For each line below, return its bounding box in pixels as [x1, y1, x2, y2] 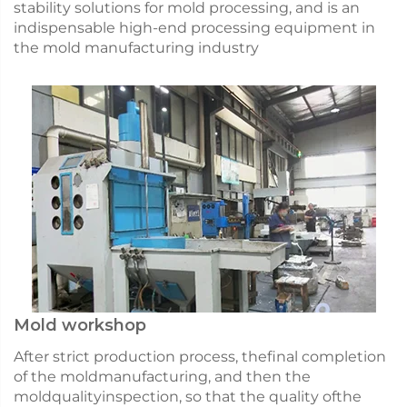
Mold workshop [14, 315, 146, 336]
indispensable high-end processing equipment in [14, 19, 375, 37]
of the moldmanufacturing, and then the [14, 368, 311, 386]
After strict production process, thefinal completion [14, 348, 386, 366]
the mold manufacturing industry [14, 39, 259, 57]
